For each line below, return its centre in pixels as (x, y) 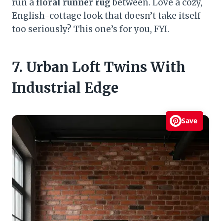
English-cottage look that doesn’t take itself (106, 16)
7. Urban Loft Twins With (99, 67)
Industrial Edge (65, 88)
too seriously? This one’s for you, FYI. (91, 29)
